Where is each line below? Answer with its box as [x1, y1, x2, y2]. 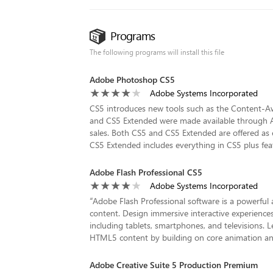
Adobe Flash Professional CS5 [90, 166, 202, 178]
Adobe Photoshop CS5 [90, 74, 175, 85]
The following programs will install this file [90, 48, 224, 57]
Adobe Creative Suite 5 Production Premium [90, 259, 258, 271]
